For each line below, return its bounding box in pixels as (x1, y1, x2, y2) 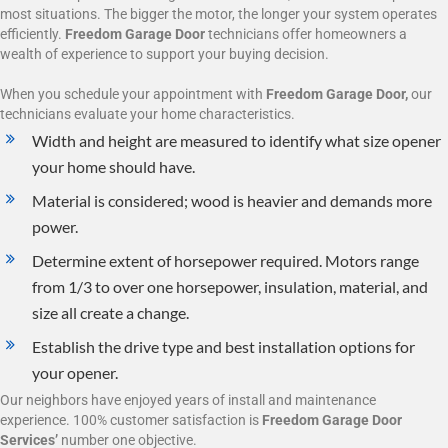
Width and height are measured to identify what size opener (32, 130, 441, 150)
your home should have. (32, 156, 195, 176)
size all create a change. (32, 302, 189, 322)
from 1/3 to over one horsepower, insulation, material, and (32, 276, 428, 296)
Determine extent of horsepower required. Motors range (32, 250, 419, 270)
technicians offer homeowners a (205, 25, 407, 42)
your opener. (32, 362, 118, 382)
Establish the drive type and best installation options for (32, 336, 415, 356)
